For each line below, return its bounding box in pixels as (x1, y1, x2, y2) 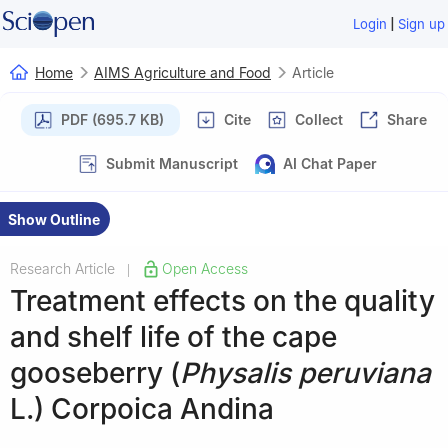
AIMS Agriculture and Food (94, 63, 271, 81)
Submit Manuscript (106, 154, 238, 172)
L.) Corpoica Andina (10, 391, 274, 426)
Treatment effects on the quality (10, 283, 435, 318)
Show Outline (8, 210, 100, 228)
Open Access (162, 259, 248, 277)
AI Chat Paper (283, 154, 377, 172)
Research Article (10, 259, 115, 277)
